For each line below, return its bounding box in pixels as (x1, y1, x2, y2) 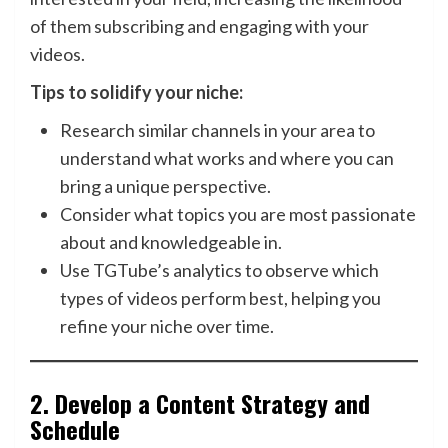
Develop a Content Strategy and (55, 385, 370, 421)
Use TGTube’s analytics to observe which (60, 259, 379, 281)
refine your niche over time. (60, 315, 274, 337)
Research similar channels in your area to (60, 119, 375, 141)
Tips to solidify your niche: (30, 81, 243, 103)
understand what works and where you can (60, 147, 394, 169)
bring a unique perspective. (60, 175, 271, 197)
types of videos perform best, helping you (60, 287, 381, 309)
